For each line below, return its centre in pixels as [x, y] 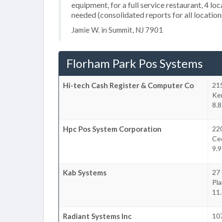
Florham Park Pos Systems [135, 63]
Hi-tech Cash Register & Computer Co [128, 85]
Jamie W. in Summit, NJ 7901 [117, 30]
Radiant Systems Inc [97, 216]
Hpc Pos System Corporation [112, 129]
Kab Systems [85, 172]
